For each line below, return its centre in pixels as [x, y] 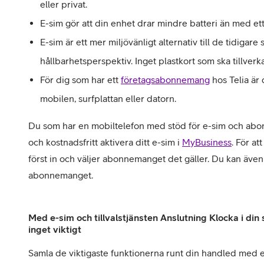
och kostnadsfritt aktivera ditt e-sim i [105, 142]
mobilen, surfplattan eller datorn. [108, 99]
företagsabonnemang [165, 80]
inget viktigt [55, 230]
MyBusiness [207, 142]
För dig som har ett [80, 80]
